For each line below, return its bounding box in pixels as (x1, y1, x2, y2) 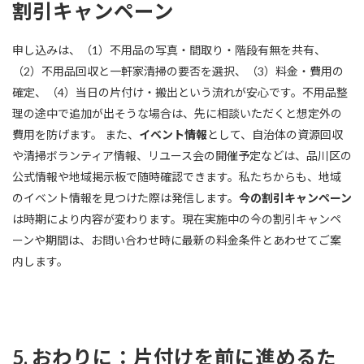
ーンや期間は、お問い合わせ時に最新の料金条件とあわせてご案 (12, 232, 341, 247)
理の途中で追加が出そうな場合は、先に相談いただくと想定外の (12, 106, 342, 120)
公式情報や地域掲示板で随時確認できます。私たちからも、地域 (12, 169, 341, 184)
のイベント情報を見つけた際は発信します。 (12, 190, 239, 205)
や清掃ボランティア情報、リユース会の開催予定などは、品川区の (12, 148, 352, 162)
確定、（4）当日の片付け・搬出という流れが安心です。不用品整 (12, 84, 348, 99)
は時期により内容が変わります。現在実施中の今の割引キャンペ (12, 211, 341, 226)
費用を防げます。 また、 (12, 127, 139, 141)
